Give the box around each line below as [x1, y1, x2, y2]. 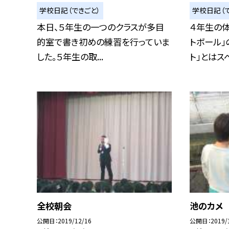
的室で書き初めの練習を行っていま [37, 35, 170, 48]
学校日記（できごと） [39, 5, 101, 16]
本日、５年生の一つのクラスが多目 [37, 20, 164, 33]
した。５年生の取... [37, 50, 103, 63]
